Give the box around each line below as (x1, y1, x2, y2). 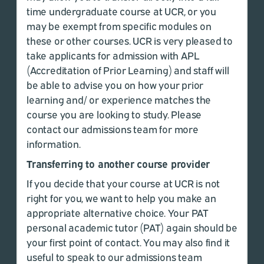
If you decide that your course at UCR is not (27, 176, 220, 190)
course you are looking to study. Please (27, 107, 202, 121)
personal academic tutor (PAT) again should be (27, 220, 237, 234)
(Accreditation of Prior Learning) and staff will (27, 63, 229, 77)
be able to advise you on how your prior (27, 78, 204, 91)
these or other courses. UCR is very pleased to (27, 34, 233, 47)
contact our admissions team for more (27, 122, 199, 136)
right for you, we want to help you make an (27, 191, 216, 204)
